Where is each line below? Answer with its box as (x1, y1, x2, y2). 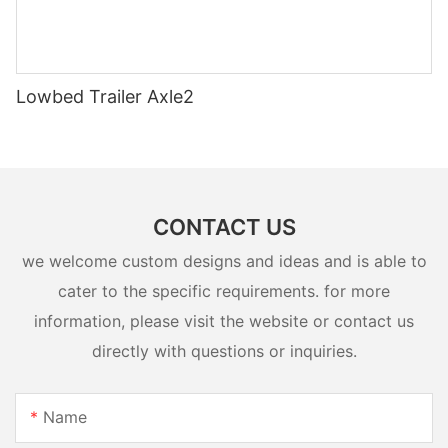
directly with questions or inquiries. (91, 340, 357, 361)
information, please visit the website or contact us (34, 310, 414, 331)
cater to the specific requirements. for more (58, 280, 390, 301)
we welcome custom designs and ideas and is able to (21, 250, 427, 271)
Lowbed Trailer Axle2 (16, 86, 194, 108)
